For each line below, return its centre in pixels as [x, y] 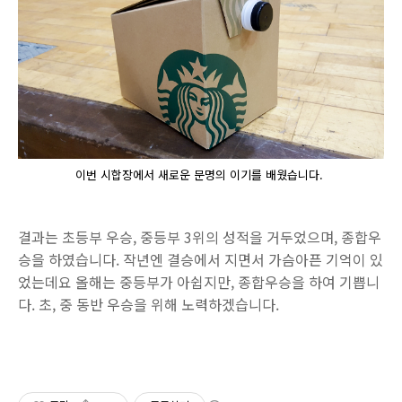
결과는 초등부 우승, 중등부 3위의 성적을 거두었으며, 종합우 [200, 237]
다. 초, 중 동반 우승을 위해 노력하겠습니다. [149, 304]
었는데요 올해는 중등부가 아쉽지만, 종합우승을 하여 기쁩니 [199, 282]
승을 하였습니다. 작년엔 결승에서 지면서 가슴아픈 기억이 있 [201, 259]
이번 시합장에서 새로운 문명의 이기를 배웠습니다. [201, 174]
